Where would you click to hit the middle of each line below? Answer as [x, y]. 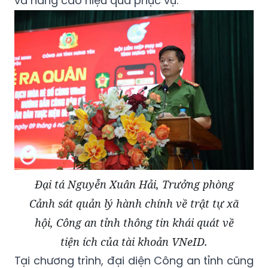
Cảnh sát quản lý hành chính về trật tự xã [134, 204]
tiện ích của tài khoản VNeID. [134, 242]
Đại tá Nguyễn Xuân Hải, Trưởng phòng [134, 185]
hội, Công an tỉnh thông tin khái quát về [134, 223]
